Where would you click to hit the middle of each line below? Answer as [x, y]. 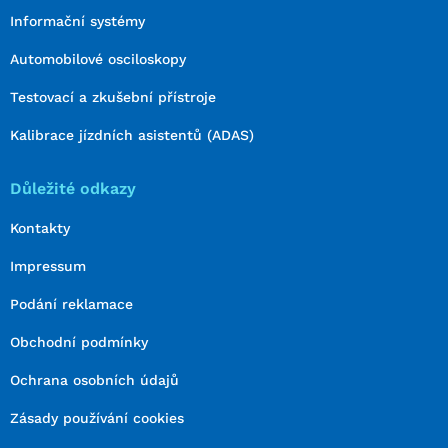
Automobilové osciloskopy [98, 59]
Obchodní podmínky [79, 342]
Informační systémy [77, 21]
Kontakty [40, 228]
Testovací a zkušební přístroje [113, 97]
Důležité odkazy [73, 189]
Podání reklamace [71, 304]
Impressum [48, 266]
